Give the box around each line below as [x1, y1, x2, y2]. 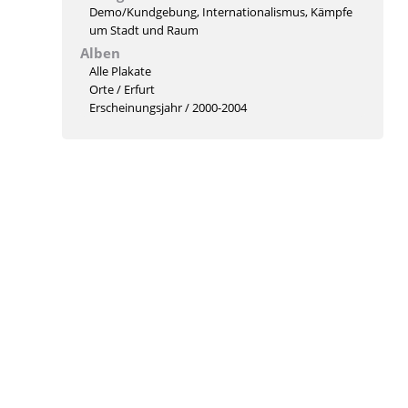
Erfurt [123, 81, 155, 97]
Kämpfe [310, 4, 352, 20]
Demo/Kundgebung [88, 4, 197, 20]
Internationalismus [201, 4, 305, 20]
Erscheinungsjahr [88, 99, 182, 116]
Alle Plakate [88, 63, 151, 79]
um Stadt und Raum [88, 22, 199, 38]
